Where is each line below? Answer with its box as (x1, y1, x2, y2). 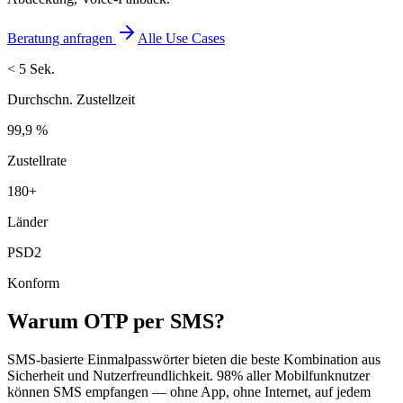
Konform (7, 274, 59, 291)
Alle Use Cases (138, 30, 225, 46)
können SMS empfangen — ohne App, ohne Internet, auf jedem (7, 383, 371, 399)
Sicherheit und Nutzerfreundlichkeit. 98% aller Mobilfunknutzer (7, 367, 370, 383)
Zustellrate (7, 152, 67, 168)
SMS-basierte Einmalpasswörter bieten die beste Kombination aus (7, 351, 381, 367)
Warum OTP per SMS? (7, 309, 225, 333)
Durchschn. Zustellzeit (7, 91, 135, 107)
